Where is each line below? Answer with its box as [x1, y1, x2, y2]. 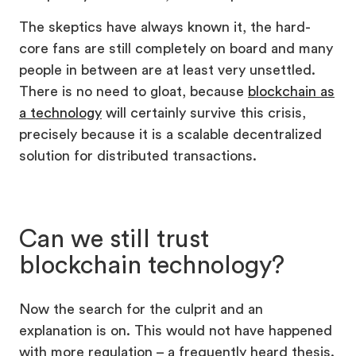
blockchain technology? [19, 253, 291, 278]
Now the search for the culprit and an [19, 301, 263, 316]
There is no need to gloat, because [19, 84, 248, 99]
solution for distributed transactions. [19, 149, 257, 163]
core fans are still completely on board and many [19, 41, 333, 56]
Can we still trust [19, 226, 209, 252]
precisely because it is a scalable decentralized [19, 127, 322, 141]
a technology [19, 106, 102, 120]
